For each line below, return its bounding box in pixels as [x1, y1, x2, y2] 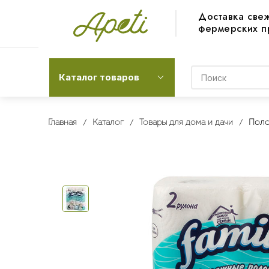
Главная [47, 118, 77, 127]
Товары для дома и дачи [139, 118, 233, 127]
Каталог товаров [59, 71, 139, 83]
